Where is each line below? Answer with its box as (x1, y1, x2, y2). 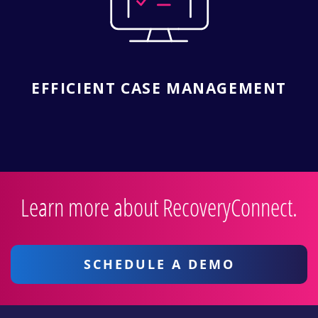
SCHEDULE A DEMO (83, 255, 235, 273)
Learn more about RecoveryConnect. (21, 191, 297, 223)
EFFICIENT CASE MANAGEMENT (31, 77, 287, 98)
